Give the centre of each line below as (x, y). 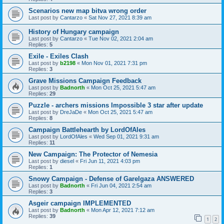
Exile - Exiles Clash (58, 56)
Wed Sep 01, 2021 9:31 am (126, 137)
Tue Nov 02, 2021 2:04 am (121, 39)
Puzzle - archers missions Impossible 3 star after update (116, 105)
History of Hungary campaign (74, 32)
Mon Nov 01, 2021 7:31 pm (114, 63)
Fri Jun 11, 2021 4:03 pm (110, 161)
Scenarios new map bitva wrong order (87, 11)
